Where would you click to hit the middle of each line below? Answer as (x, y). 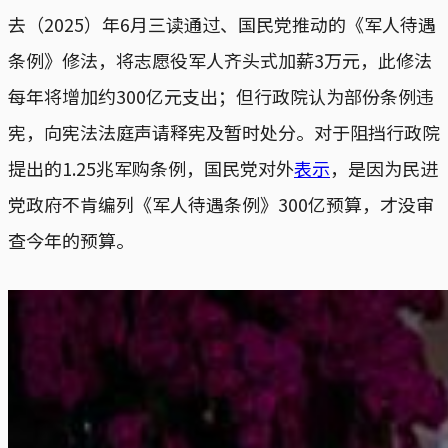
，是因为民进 (384, 167)
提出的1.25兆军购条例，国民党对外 (151, 167)
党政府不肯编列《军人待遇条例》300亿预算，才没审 (221, 203)
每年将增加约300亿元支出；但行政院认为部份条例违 (221, 95)
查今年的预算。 (71, 239)
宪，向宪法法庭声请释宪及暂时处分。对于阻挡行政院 (224, 131)
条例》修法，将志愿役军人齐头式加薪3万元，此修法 (220, 59)
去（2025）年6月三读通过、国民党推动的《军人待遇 (222, 23)
